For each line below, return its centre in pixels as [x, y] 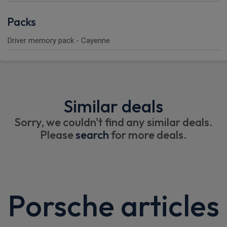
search [92, 135]
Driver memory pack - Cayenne [59, 41]
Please [58, 135]
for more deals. [148, 135]
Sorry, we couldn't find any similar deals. [113, 122]
